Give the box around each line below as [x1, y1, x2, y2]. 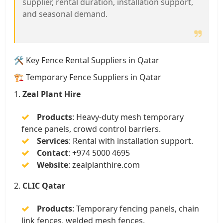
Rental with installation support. [73, 135, 193, 146]
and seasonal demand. [22, 8, 108, 19]
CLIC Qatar [22, 180, 65, 191]
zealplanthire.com [72, 159, 140, 170]
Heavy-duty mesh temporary [76, 111, 184, 122]
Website [37, 159, 68, 170]
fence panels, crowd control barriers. [21, 123, 161, 134]
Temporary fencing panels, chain [76, 203, 199, 214]
